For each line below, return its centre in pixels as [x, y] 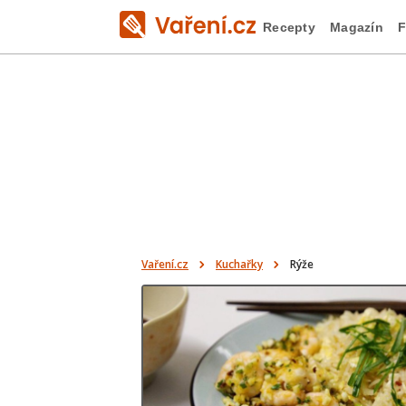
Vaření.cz [165, 264]
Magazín [356, 27]
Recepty [289, 27]
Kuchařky [239, 264]
